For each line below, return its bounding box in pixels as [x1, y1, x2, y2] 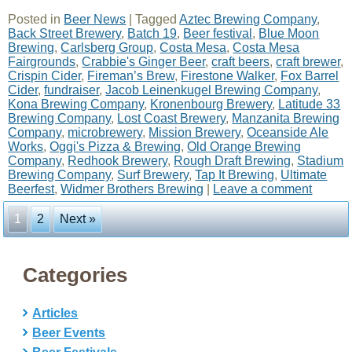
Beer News [64, 13, 126, 26]
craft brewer [276, 55, 341, 68]
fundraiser [44, 83, 100, 97]
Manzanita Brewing [232, 112, 340, 125]
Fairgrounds [8, 55, 76, 68]
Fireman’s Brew [87, 69, 175, 82]
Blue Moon [258, 27, 320, 40]
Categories [23, 263, 128, 287]
